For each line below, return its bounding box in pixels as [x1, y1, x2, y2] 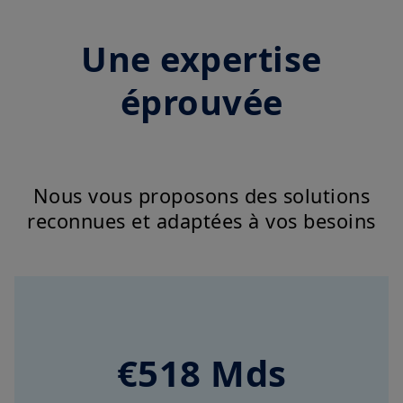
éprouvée [120, 78, 283, 126]
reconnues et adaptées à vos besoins [27, 208, 376, 235]
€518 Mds [116, 348, 287, 399]
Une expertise [81, 35, 322, 83]
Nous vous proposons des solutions [32, 183, 371, 210]
